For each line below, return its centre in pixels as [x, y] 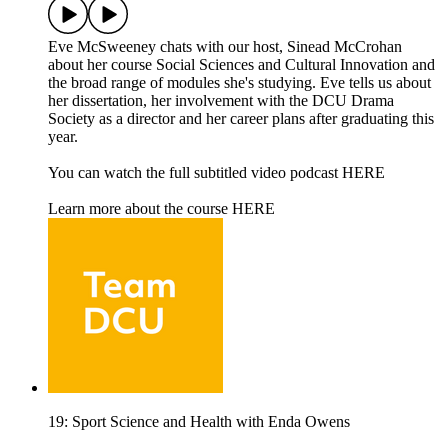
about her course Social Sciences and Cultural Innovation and [241, 65]
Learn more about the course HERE [161, 209]
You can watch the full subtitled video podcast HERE [216, 173]
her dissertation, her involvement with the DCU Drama [221, 101]
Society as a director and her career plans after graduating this [241, 119]
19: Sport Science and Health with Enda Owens [199, 422]
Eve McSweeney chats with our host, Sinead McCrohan [225, 47]
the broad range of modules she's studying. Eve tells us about [239, 83]
